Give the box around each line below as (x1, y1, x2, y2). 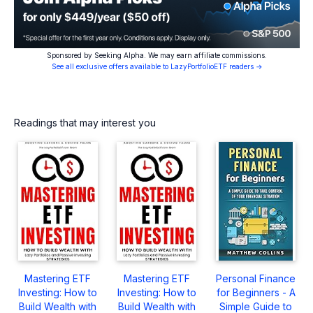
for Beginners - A (216, 286, 296, 298)
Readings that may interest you (14, 116, 156, 129)
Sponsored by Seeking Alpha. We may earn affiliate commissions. (47, 50, 267, 59)
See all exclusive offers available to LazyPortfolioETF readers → (51, 61, 263, 71)
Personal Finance (216, 272, 296, 284)
